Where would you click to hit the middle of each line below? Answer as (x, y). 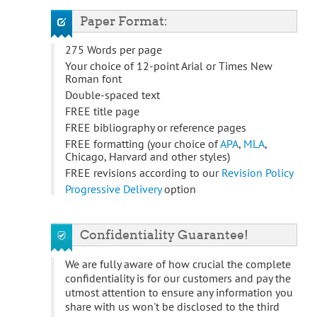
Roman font (93, 79)
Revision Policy (258, 173)
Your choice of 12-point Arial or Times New (169, 66)
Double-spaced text (113, 95)
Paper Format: (124, 21)
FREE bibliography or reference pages (156, 128)
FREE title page (102, 111)
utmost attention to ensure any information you (179, 293)
